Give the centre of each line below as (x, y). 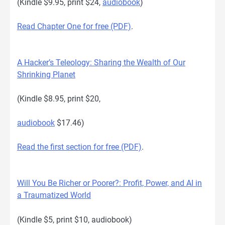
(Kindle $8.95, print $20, (59, 99)
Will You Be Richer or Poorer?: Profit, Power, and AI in (109, 183)
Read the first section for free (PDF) (79, 147)
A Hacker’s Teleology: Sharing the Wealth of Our (101, 63)
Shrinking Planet (46, 75)
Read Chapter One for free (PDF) (74, 27)
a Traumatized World (54, 195)
